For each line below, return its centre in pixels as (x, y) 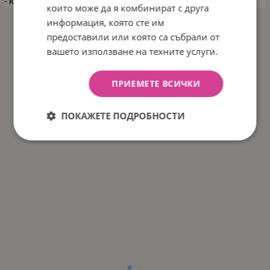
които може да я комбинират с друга (128, 8)
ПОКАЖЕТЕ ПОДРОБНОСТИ (123, 115)
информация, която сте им (105, 22)
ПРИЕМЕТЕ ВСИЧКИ (156, 83)
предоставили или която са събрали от (133, 36)
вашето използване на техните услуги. (132, 51)
